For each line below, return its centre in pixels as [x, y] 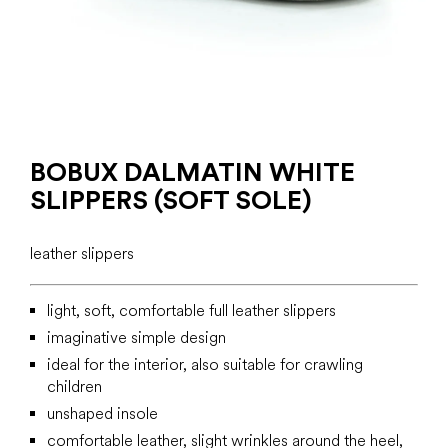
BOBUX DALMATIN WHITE [192, 171]
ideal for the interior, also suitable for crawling [205, 364]
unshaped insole [102, 413]
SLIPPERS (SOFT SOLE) [171, 199]
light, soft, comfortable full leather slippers [191, 310]
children [74, 386]
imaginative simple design [136, 337]
